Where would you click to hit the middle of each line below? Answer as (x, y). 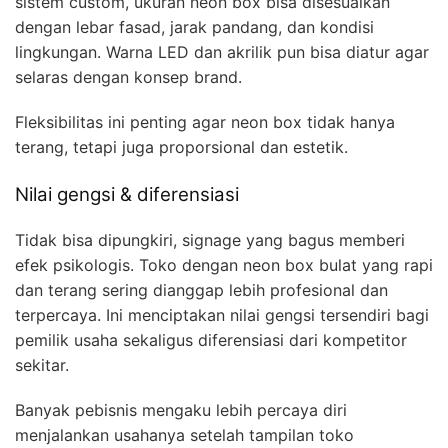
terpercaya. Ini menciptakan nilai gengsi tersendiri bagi (222, 314)
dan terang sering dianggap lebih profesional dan (201, 289)
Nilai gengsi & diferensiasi (127, 195)
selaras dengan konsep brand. (128, 77)
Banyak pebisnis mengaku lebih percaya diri (181, 409)
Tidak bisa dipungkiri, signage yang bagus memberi (210, 239)
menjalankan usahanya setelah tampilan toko (184, 434)
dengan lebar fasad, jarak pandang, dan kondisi (194, 27)
